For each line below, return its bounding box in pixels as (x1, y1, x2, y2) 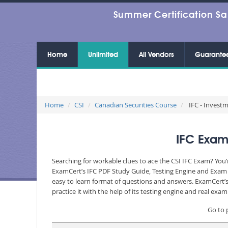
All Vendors (139, 51, 174, 59)
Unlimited (88, 51, 118, 59)
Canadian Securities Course (95, 100, 177, 109)
